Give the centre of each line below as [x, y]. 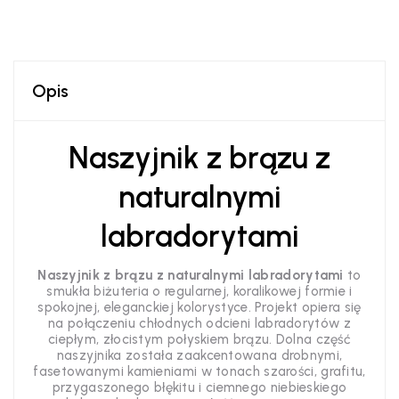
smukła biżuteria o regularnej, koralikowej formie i [199, 291]
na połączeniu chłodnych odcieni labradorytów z [199, 323]
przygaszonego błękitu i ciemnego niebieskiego [199, 387]
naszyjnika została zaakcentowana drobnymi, [199, 355]
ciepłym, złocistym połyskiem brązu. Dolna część [199, 339]
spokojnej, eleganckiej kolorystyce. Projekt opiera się [199, 307]
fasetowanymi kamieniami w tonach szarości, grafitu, [199, 371]
